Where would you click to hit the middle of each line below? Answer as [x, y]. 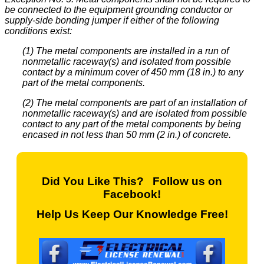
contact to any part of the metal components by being [132, 124]
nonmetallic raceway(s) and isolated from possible [127, 62]
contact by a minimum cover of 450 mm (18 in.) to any [133, 72]
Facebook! [132, 194]
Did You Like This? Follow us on [132, 181]
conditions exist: [38, 31]
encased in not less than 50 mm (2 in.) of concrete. [127, 135]
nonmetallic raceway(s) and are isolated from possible [135, 114]
